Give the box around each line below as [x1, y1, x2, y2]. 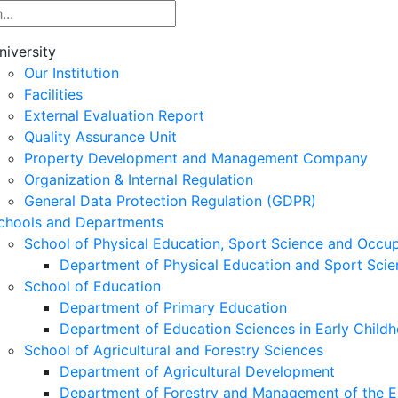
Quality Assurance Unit [24, 128, 177, 146]
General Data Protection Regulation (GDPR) [24, 192, 316, 210]
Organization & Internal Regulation [24, 171, 253, 188]
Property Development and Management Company [24, 149, 368, 167]
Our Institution [24, 64, 119, 82]
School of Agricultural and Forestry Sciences [24, 341, 323, 359]
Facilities [24, 85, 83, 103]
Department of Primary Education [60, 298, 287, 316]
